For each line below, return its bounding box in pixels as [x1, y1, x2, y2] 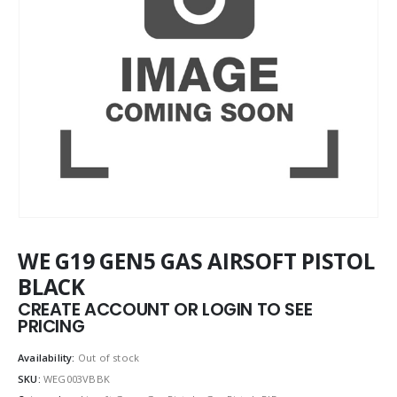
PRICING [18, 315, 85, 339]
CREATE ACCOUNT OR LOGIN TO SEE [18, 298, 313, 322]
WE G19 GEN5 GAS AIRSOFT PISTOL [18, 246, 375, 276]
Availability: [18, 351, 78, 365]
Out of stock [77, 351, 140, 365]
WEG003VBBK [43, 371, 110, 385]
